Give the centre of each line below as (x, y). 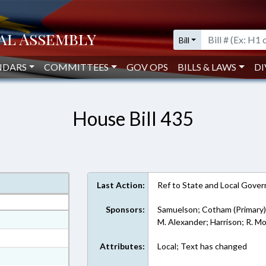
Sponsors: (126, 209)
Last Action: (121, 185)
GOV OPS (148, 67)
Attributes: (123, 246)
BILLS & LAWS (207, 67)
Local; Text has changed (202, 246)
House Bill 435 (133, 118)
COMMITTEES (77, 67)
